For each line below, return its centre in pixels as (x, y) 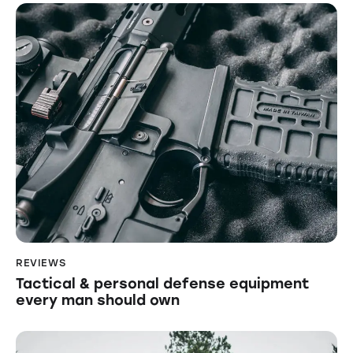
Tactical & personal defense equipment (162, 283)
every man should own (98, 300)
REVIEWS (41, 263)
